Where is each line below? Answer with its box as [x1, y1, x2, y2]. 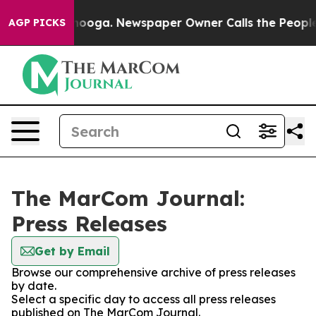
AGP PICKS [8, 16, 66, 29]
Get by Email [35, 244, 110, 258]
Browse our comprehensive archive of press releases [11, 265, 296, 279]
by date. [11, 279, 56, 293]
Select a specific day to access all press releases [11, 292, 276, 306]
